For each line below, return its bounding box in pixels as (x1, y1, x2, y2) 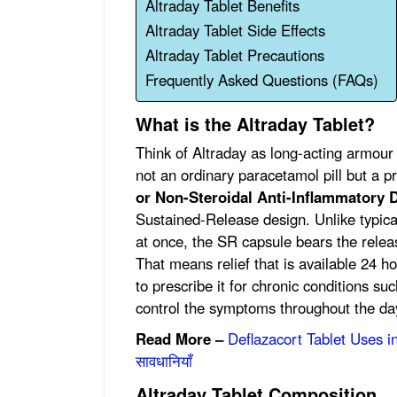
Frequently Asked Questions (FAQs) (145, 69, 378, 91)
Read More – (136, 327, 228, 349)
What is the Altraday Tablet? (136, 110, 380, 136)
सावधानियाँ (136, 349, 192, 371)
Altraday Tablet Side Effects (145, 19, 330, 42)
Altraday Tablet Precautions (145, 44, 329, 66)
